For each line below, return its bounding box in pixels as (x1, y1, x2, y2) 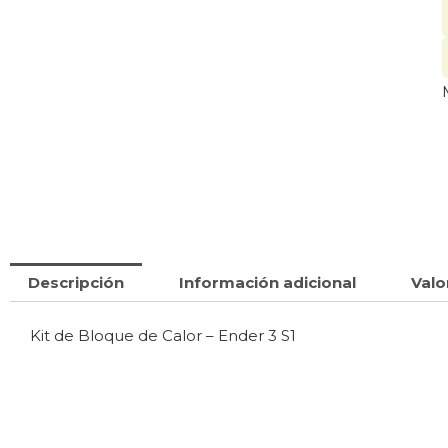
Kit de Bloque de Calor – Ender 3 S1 (30, 326, 296, 346)
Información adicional (179, 273, 356, 293)
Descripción (28, 273, 124, 293)
